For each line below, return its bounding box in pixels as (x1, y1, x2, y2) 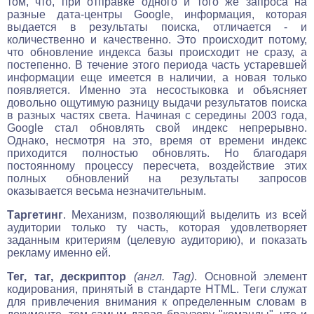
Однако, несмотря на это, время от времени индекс (7, 134, 307, 146)
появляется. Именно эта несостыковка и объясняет (7, 83, 307, 96)
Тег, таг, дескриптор (7, 270, 126, 282)
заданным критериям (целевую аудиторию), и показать (7, 233, 307, 246)
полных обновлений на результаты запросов (7, 172, 307, 184)
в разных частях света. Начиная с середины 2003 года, (7, 109, 307, 121)
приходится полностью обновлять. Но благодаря (7, 146, 307, 159)
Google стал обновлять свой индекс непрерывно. (7, 121, 307, 134)
